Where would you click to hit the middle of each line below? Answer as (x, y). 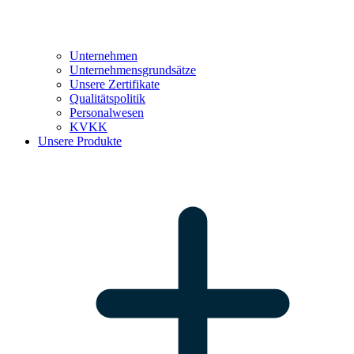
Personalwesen (107, 113)
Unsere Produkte (80, 141)
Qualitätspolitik (107, 98)
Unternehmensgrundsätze (133, 70)
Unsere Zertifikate (115, 84)
